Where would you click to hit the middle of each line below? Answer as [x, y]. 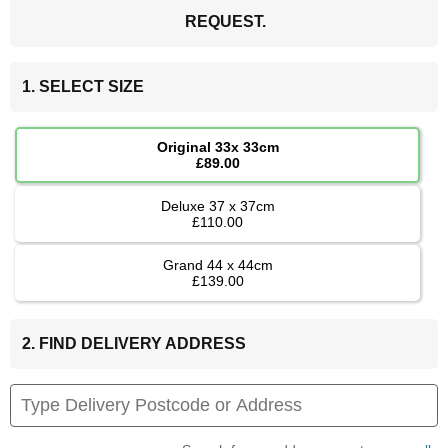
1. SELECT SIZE [83, 87]
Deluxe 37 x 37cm [217, 206]
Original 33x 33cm [217, 147]
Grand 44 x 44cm [217, 265]
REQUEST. [225, 22]
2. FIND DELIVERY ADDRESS [134, 344]
